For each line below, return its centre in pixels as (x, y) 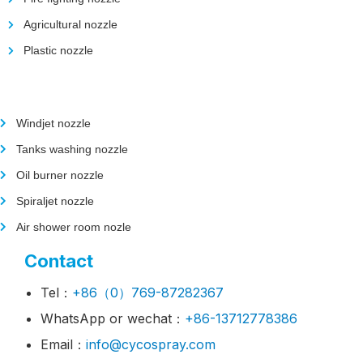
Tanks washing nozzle (72, 149)
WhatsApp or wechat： (113, 319)
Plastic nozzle (58, 51)
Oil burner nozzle (60, 175)
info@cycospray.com (151, 345)
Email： (63, 345)
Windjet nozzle (53, 124)
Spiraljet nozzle (55, 201)
